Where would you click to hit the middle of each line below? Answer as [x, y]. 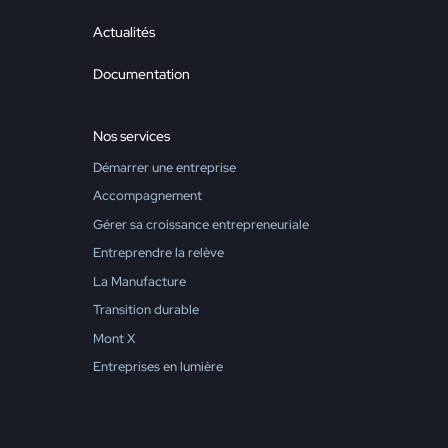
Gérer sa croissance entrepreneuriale [201, 224]
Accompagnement [148, 196]
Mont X [114, 338]
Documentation [142, 73]
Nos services [132, 135]
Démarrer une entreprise [165, 167]
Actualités [124, 31]
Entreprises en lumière [158, 367]
